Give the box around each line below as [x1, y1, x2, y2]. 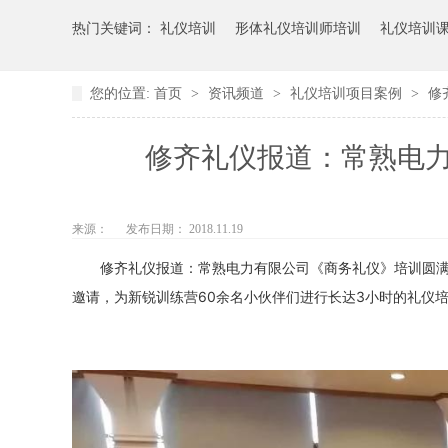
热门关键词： [72, 20, 160, 36]
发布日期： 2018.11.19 [126, 221, 243, 236]
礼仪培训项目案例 [290, 85, 406, 101]
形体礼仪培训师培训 [235, 20, 361, 36]
